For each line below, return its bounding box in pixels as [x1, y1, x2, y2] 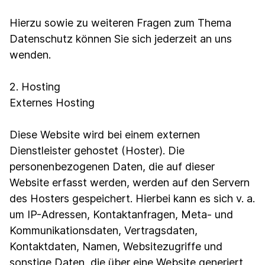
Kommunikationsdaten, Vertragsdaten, [9, 224, 198, 237]
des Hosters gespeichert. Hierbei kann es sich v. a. [9, 192, 255, 205]
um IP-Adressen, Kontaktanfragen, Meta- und [9, 208, 233, 221]
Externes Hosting [9, 96, 95, 109]
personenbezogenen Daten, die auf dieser [9, 160, 215, 173]
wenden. [9, 49, 51, 61]
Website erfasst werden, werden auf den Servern [9, 176, 250, 189]
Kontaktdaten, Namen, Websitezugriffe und [9, 240, 222, 253]
